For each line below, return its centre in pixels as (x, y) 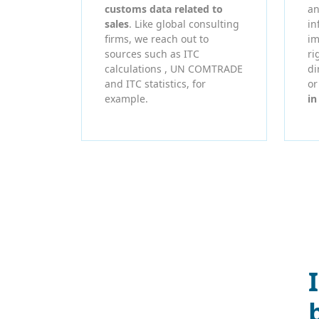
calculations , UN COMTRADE (174, 68)
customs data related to (164, 9)
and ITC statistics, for (155, 83)
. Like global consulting (184, 23)
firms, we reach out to (157, 38)
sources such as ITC (152, 53)
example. (126, 98)
